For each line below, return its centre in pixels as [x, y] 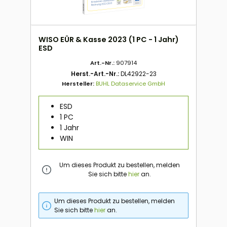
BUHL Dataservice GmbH [130, 83]
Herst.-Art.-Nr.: [96, 73]
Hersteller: [79, 83]
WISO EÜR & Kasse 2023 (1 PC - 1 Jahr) [109, 39]
